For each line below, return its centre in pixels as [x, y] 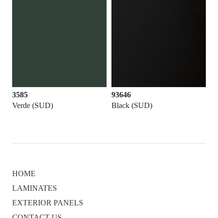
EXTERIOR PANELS [48, 203]
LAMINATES [35, 188]
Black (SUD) [132, 106]
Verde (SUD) [33, 106]
